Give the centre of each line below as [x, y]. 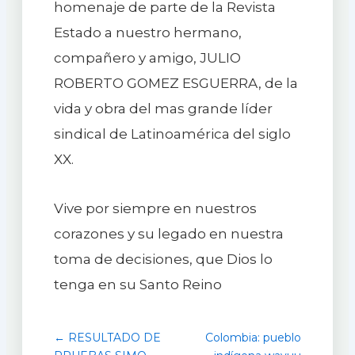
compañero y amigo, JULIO [147, 58]
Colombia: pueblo [254, 338]
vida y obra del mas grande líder [163, 109]
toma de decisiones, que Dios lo [163, 260]
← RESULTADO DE [107, 338]
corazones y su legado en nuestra [168, 234]
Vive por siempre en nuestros [155, 209]
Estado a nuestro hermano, [147, 33]
